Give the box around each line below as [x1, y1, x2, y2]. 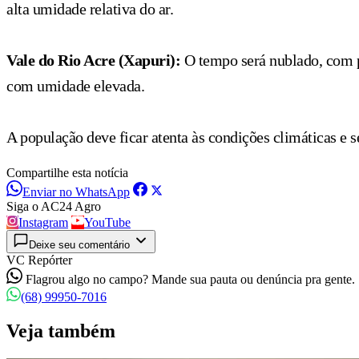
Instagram [18, 215, 68, 229]
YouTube [84, 215, 131, 229]
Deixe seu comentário [29, 238, 130, 251]
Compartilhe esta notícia [6, 165, 128, 179]
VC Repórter [6, 252, 72, 267]
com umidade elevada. [6, 76, 144, 95]
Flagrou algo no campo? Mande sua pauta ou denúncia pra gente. [26, 272, 355, 286]
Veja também [6, 320, 115, 341]
